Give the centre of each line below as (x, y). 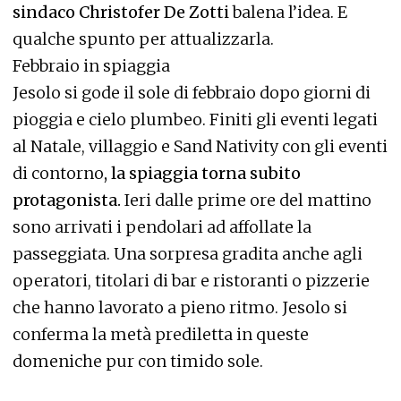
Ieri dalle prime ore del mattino (246, 200)
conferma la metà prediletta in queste (161, 334)
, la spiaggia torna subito (202, 173)
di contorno (58, 173)
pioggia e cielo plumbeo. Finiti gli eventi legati (195, 119)
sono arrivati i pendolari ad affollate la (162, 226)
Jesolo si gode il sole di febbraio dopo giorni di (192, 92)
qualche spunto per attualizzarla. (143, 38)
